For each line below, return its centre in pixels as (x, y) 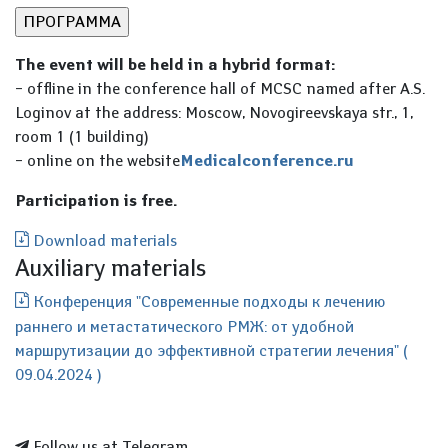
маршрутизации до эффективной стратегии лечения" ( (211, 350)
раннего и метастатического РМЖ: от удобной (184, 326)
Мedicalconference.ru (267, 160)
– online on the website (97, 160)
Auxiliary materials (110, 267)
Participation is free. (96, 200)
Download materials (103, 240)
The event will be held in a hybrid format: (175, 64)
